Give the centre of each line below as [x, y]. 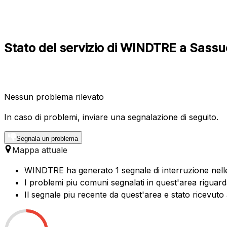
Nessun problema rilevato [54, 97]
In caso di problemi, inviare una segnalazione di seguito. [111, 117]
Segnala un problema [47, 138]
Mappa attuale [40, 150]
